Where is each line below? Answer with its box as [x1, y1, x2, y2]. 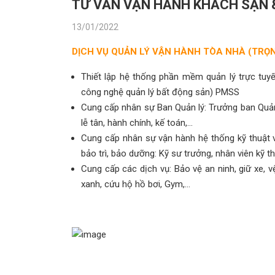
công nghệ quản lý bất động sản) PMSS [81, 87, 239, 98]
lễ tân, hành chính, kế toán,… [81, 117, 193, 128]
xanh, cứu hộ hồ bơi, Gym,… [81, 179, 190, 190]
